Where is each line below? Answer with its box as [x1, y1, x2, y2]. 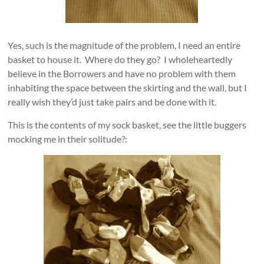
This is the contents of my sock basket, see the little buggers [8, 119, 247, 130]
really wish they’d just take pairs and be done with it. [8, 96, 217, 107]
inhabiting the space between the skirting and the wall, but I [8, 82, 247, 93]
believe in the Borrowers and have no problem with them [8, 68, 236, 79]
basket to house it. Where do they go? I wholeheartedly [8, 54, 233, 65]
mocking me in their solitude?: [8, 133, 128, 144]
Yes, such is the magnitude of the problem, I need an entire [8, 39, 241, 51]
